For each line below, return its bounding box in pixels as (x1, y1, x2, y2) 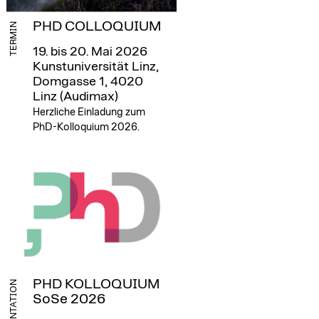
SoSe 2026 (32, 291, 105, 306)
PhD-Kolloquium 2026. (32, 121, 140, 132)
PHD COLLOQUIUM (32, 19, 161, 33)
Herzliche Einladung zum (32, 106, 145, 117)
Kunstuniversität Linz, (32, 60, 159, 73)
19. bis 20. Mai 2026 (32, 45, 147, 58)
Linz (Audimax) (32, 90, 118, 103)
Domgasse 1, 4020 (32, 75, 143, 88)
